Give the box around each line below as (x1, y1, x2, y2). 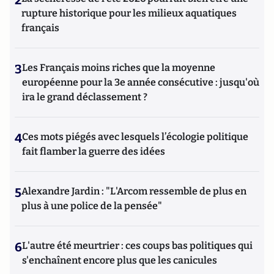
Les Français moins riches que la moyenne (22, 62, 215, 73)
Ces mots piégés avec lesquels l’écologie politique (22, 131, 248, 143)
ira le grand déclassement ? (22, 91, 147, 103)
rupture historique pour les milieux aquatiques (21, 7, 237, 19)
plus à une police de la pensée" (21, 200, 162, 212)
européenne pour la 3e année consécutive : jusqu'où (22, 76, 259, 88)
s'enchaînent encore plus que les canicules (22, 254, 217, 266)
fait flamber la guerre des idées (22, 146, 165, 157)
